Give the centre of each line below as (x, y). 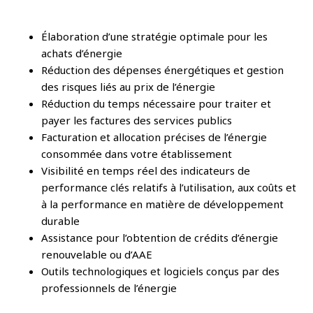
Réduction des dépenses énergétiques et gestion (162, 70)
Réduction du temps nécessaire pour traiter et (156, 103)
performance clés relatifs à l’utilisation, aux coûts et (169, 187)
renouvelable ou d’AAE (97, 254)
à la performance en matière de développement (162, 204)
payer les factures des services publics (137, 120)
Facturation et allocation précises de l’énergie (154, 137)
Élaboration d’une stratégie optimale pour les (154, 36)
